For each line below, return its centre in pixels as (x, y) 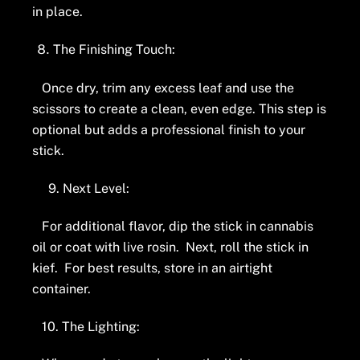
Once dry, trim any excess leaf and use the (164, 88)
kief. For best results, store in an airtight (153, 268)
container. (62, 288)
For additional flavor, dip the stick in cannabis (173, 226)
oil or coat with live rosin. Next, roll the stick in (171, 247)
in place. (58, 12)
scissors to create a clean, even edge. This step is (180, 109)
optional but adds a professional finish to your (169, 130)
